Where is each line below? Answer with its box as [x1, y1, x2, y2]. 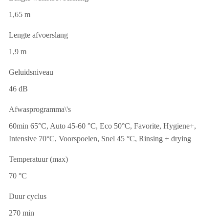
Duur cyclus [9, 192, 46, 200]
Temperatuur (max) [9, 154, 68, 163]
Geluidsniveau [9, 67, 53, 76]
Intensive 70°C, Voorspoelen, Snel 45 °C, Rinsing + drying [9, 134, 191, 143]
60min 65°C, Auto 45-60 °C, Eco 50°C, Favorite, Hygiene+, [9, 121, 196, 130]
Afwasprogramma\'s [9, 105, 71, 113]
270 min [9, 208, 34, 217]
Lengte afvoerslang [9, 30, 68, 39]
